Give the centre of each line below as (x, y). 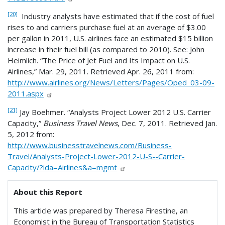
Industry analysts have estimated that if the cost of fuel (116, 16)
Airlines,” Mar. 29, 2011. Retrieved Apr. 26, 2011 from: (101, 71)
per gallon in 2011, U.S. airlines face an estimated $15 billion (110, 38)
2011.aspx (26, 93)
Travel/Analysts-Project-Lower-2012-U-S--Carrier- (96, 156)
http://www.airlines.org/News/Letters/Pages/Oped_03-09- (111, 82)
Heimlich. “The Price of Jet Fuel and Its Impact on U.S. (99, 60)
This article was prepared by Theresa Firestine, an (101, 210)
